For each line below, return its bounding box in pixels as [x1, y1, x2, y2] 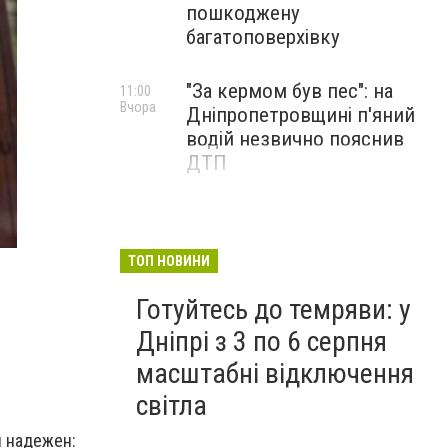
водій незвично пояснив [186, 127, 404, 151]
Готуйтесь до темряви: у [136, 293, 411, 326]
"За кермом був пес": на [186, 79, 393, 103]
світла [136, 389, 207, 422]
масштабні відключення [136, 357, 414, 390]
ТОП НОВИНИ [128, 253, 210, 269]
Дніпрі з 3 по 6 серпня [136, 325, 387, 358]
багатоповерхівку [186, 25, 340, 49]
